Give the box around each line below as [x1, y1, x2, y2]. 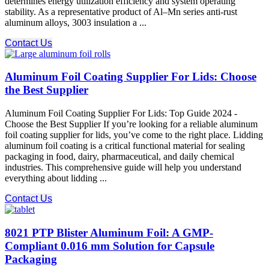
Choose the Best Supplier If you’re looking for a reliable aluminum [5, 119, 258, 130]
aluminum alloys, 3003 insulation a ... [5, 17, 147, 28]
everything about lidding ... [5, 173, 107, 184]
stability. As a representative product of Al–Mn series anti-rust [5, 6, 237, 17]
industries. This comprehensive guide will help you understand [5, 162, 241, 173]
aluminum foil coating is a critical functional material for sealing [5, 141, 245, 151]
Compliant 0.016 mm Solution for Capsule [5, 239, 214, 252]
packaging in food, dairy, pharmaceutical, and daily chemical [5, 151, 234, 162]
